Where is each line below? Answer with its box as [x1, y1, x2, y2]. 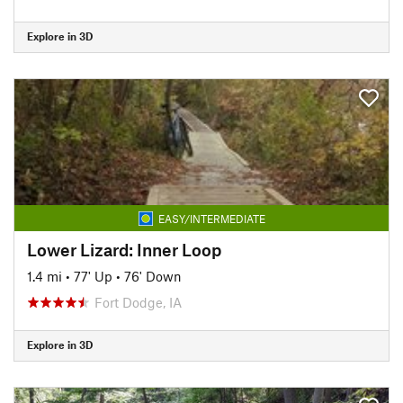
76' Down [124, 267, 182, 284]
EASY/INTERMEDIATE [157, 211, 265, 225]
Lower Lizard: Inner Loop [27, 238, 221, 260]
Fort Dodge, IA [94, 293, 182, 310]
